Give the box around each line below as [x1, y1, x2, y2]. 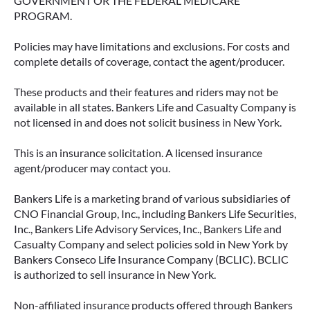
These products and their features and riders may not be [14, 85, 278, 98]
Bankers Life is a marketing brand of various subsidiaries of [14, 192, 290, 205]
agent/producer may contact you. [14, 161, 170, 174]
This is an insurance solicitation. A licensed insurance [14, 146, 262, 159]
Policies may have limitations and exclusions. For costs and [14, 39, 290, 53]
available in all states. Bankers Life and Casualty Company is [14, 100, 296, 113]
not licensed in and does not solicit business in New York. [14, 116, 282, 129]
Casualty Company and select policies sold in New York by [14, 237, 288, 250]
